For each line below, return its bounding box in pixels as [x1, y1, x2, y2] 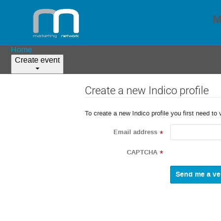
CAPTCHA [127, 147, 157, 157]
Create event [15, 55, 60, 65]
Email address [113, 128, 157, 137]
